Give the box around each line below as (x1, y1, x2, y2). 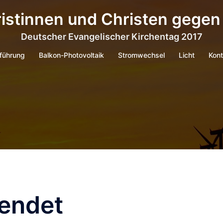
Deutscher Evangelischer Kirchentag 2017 (20, 31, 203, 42)
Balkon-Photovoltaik (38, 51, 104, 59)
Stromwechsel (117, 51, 165, 59)
